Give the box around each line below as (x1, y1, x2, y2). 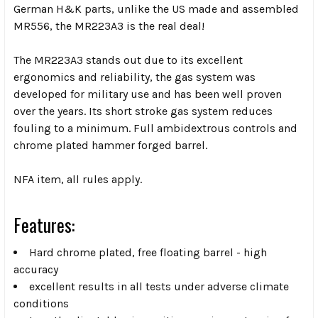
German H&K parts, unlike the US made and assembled (13, 1, 299, 16)
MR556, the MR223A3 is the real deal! (13, 18, 204, 33)
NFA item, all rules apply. (13, 172, 142, 186)
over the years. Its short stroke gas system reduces (13, 104, 273, 118)
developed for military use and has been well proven (13, 87, 282, 101)
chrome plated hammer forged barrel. (13, 138, 207, 152)
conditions (13, 296, 69, 310)
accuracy (13, 262, 58, 276)
